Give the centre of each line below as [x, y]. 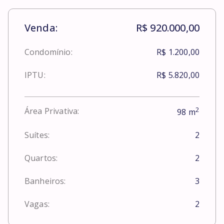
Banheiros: [45, 181]
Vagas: [37, 204]
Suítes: [37, 135]
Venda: [41, 27]
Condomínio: [48, 52]
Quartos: [41, 158]
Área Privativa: [52, 111]
